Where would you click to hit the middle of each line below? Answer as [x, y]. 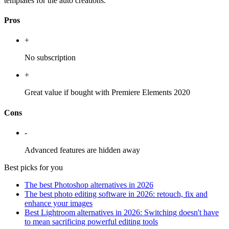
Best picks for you [33, 167]
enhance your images [59, 203]
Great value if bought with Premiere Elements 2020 [107, 93]
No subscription [50, 58]
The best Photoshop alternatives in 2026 [89, 185]
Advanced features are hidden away [82, 150]
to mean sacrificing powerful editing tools [91, 221]
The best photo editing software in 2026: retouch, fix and [116, 194]
